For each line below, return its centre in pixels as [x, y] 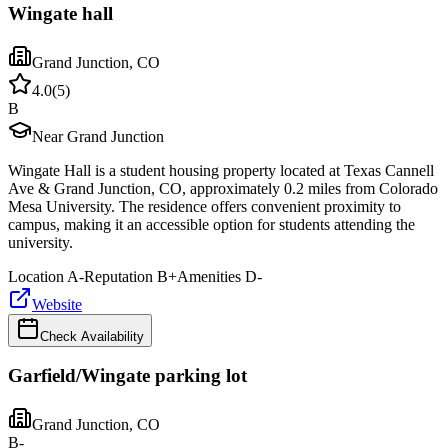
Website [57, 304]
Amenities [209, 276]
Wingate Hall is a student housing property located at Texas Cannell [221, 170]
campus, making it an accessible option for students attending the [211, 224]
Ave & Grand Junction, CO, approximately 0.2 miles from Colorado [223, 188]
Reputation [118, 276]
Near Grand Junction [98, 136]
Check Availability [92, 336]
